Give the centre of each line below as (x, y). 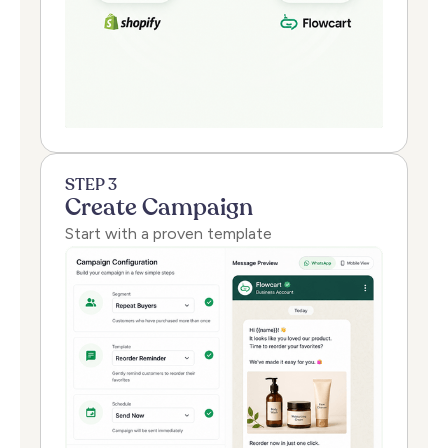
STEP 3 (91, 185)
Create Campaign (159, 207)
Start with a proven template (168, 233)
